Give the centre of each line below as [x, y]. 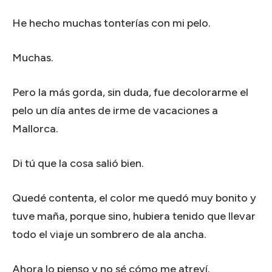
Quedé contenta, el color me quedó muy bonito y [134, 198]
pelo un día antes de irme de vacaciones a [115, 110]
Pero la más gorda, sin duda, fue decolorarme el [130, 92]
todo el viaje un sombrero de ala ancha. [109, 234]
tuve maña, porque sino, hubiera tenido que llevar [134, 216]
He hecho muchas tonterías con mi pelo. [111, 23]
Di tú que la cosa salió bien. [78, 163]
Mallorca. [35, 128]
